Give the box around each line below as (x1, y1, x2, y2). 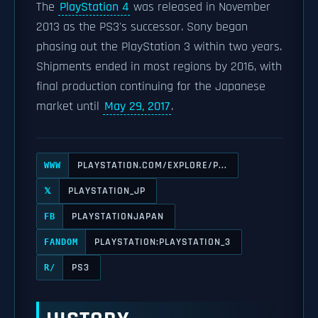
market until (36, 99, 103, 114)
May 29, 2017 (104, 99, 170, 114)
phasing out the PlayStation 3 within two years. (36, 39, 282, 55)
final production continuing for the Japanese (36, 79, 265, 94)
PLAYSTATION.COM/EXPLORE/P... (77, 158, 227, 172)
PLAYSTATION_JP (68, 184, 146, 197)
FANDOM (44, 237, 78, 247)
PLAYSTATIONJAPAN (72, 209, 164, 223)
